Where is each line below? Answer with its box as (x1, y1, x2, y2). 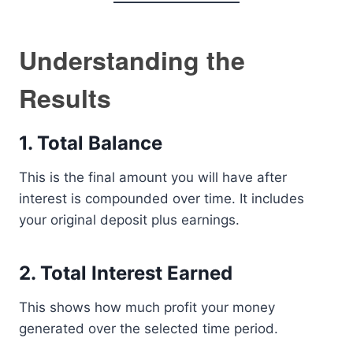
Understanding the (19, 42, 245, 78)
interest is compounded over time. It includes (19, 191, 304, 206)
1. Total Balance (19, 132, 162, 154)
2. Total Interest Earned (19, 262, 232, 284)
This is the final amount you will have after (19, 169, 287, 185)
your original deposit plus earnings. (19, 212, 240, 228)
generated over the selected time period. (19, 321, 278, 336)
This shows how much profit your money (19, 299, 275, 315)
